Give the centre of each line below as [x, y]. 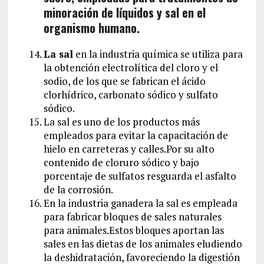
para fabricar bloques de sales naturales [132, 216]
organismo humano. [91, 27]
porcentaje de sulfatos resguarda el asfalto [140, 176]
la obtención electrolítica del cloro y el [131, 67]
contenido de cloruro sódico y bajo [121, 162]
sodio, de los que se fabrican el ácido [124, 81]
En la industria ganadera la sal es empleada [140, 203]
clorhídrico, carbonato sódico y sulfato [131, 94]
